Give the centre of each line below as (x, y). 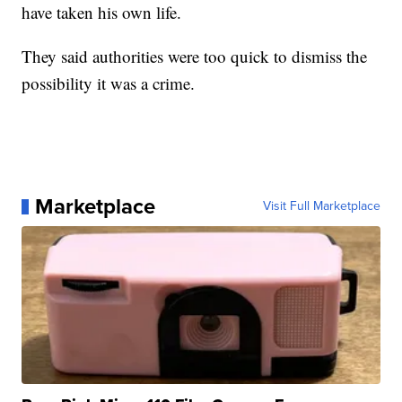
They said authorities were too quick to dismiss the (195, 57)
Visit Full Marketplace (321, 206)
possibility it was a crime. (109, 83)
